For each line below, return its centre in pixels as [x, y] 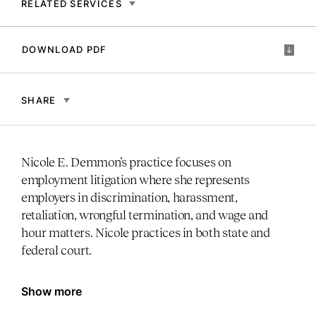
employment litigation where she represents [135, 180]
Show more [51, 291]
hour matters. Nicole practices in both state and [146, 232]
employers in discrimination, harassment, [129, 197]
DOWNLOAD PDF [65, 49]
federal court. [56, 250]
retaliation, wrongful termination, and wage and [145, 215]
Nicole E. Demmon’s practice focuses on [126, 162]
